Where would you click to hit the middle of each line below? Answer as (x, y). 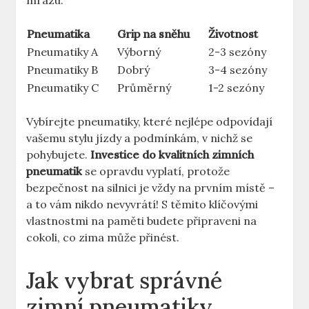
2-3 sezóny (238, 52)
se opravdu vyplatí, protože (156, 171)
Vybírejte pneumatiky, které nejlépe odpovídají (150, 122)
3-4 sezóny (238, 70)
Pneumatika (59, 34)
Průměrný (144, 88)
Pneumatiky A (63, 52)
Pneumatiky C (63, 88)
